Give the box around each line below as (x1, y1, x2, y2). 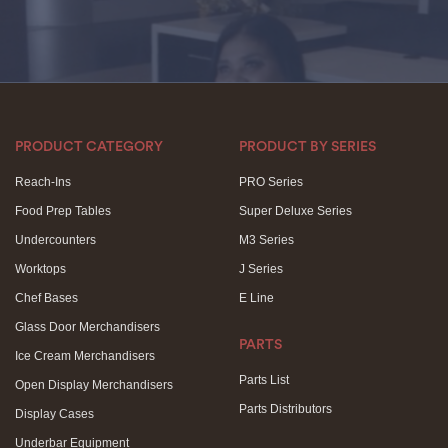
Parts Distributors (239, 402, 332, 416)
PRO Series (239, 175, 303, 189)
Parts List (239, 373, 289, 387)
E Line (239, 291, 274, 305)
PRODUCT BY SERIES (239, 140, 376, 154)
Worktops (15, 262, 66, 276)
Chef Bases (15, 291, 78, 305)
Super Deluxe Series (239, 204, 352, 218)
